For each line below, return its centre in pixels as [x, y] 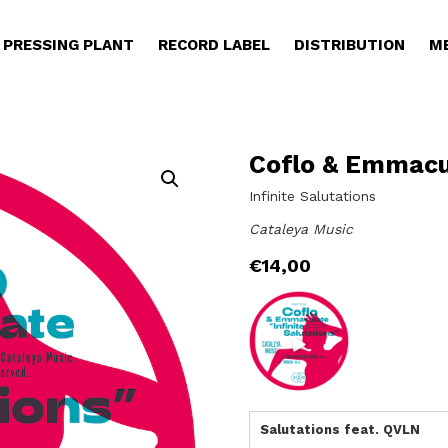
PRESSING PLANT [68, 45]
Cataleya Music [301, 229]
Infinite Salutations [313, 196]
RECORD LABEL [213, 45]
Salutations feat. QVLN [340, 429]
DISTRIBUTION [349, 45]
